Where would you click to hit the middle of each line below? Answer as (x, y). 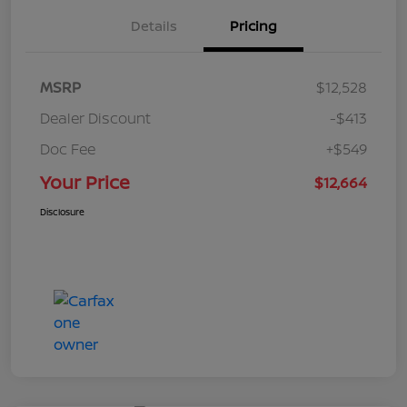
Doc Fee (68, 149)
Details (154, 25)
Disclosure (62, 211)
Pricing (253, 25)
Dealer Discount (95, 118)
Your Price (85, 182)
